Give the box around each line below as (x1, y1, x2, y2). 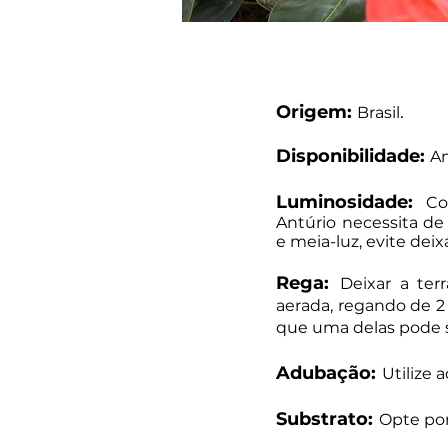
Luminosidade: (276, 191, 413, 213)
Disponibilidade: (276, 145, 430, 167)
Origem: (276, 101, 357, 123)
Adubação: (276, 362, 376, 384)
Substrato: (276, 408, 373, 430)
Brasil (357, 103, 400, 122)
